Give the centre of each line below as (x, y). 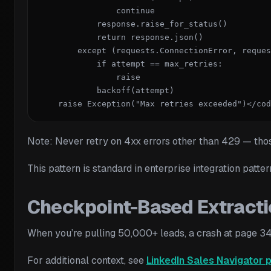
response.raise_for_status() (133, 24)
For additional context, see (87, 261)
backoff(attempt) (106, 91)
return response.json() (121, 38)
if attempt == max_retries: (131, 64)
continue (97, 11)
